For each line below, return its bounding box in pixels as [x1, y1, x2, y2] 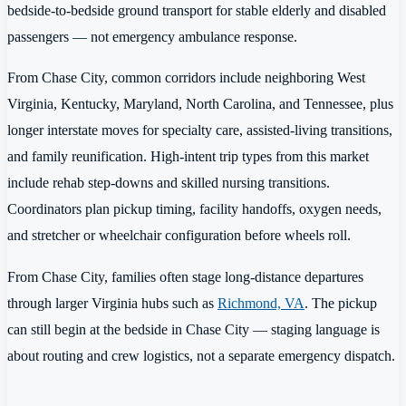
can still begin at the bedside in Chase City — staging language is [7, 320, 380, 338]
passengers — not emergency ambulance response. [7, 27, 297, 45]
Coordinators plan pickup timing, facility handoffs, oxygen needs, [7, 200, 382, 218]
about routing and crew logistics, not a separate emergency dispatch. [7, 346, 395, 364]
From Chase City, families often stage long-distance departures [7, 267, 363, 285]
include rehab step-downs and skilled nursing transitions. [7, 174, 330, 192]
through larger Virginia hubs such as [7, 294, 217, 312]
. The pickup [304, 294, 377, 312]
